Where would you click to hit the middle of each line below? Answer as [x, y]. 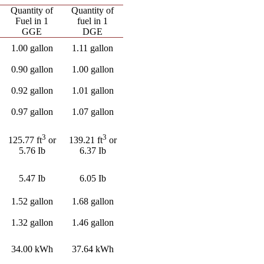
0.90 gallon [32, 69]
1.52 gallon [32, 201]
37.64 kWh [93, 249]
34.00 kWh [32, 249]
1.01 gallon [93, 90]
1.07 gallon [93, 112]
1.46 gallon [93, 222]
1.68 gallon [93, 201]
